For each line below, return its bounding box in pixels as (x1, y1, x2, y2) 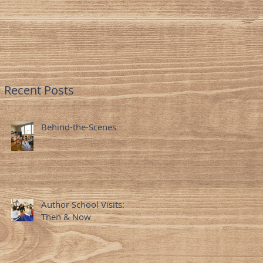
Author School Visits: (41, 198, 124, 210)
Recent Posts (4, 82, 74, 98)
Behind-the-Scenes (41, 120, 116, 133)
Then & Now (41, 210, 91, 222)
